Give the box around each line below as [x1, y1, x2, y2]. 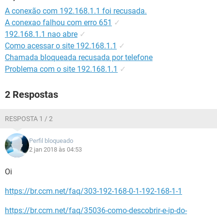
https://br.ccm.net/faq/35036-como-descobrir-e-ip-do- [5, 206, 187, 215]
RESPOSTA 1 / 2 [5, 115, 53, 123]
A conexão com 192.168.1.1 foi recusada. [5, 6, 147, 15]
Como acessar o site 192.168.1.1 [5, 41, 117, 50]
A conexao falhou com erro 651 [5, 18, 112, 27]
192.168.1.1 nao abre [5, 30, 77, 39]
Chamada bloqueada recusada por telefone [5, 53, 153, 62]
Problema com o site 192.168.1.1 [5, 64, 118, 74]
